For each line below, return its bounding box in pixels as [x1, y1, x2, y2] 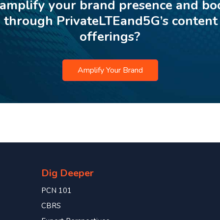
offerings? [80, 27, 140, 45]
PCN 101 [41, 185, 72, 195]
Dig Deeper [41, 166, 94, 180]
